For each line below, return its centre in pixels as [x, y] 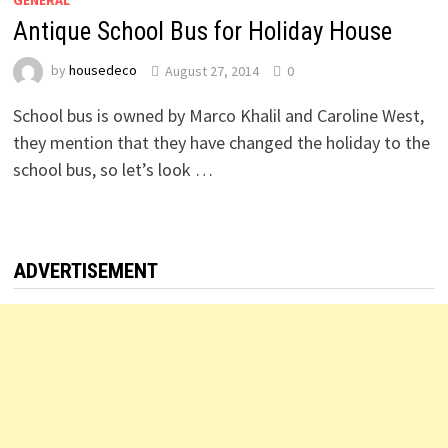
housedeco [102, 70]
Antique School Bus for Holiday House [202, 32]
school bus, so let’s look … [112, 170]
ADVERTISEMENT [85, 271]
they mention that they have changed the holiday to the [221, 143]
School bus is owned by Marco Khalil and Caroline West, [218, 116]
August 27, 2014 [211, 70]
